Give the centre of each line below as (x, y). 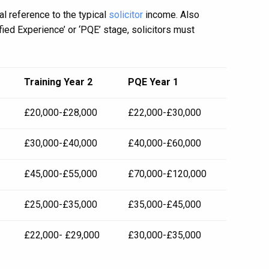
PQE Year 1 (153, 82)
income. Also (171, 15)
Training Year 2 (58, 82)
